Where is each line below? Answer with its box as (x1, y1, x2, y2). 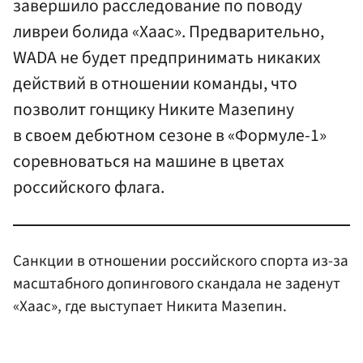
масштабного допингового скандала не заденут (13, 271, 340, 295)
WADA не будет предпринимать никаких (13, 45, 321, 71)
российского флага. (13, 175, 164, 201)
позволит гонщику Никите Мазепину (13, 97, 294, 123)
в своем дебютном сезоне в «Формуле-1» (13, 123, 327, 149)
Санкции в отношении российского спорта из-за (13, 249, 348, 272)
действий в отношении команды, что (13, 71, 297, 97)
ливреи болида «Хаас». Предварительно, (13, 19, 324, 45)
